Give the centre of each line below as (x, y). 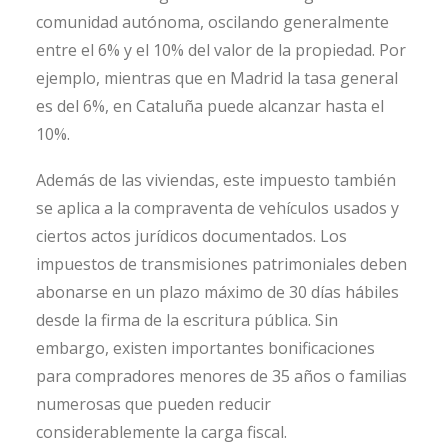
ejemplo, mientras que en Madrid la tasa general (217, 78)
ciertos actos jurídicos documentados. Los (191, 236)
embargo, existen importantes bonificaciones (205, 348)
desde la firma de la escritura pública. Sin (187, 320)
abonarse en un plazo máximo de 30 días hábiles (217, 292)
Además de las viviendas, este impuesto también (216, 180)
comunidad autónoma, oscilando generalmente (212, 22)
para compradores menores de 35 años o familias (221, 376)
